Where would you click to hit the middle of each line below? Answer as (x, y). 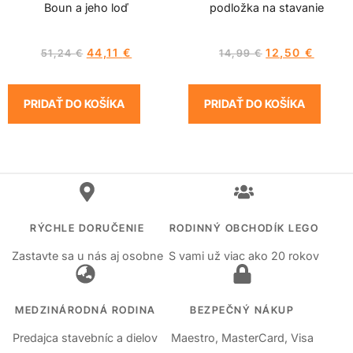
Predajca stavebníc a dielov (85, 337)
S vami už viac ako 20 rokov (244, 255)
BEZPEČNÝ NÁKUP (242, 310)
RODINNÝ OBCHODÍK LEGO (244, 228)
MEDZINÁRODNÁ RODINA (85, 310)
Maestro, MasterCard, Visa (242, 337)
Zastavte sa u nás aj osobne (87, 255)
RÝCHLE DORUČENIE (87, 228)
